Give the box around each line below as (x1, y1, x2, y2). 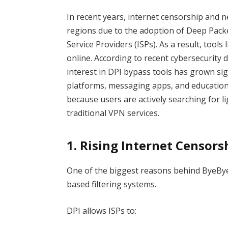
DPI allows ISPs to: (67, 205, 137, 216)
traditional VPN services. (67, 107, 160, 119)
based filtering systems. (67, 179, 157, 190)
